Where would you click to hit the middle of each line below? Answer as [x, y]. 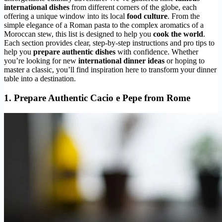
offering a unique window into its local [65, 16]
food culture [147, 16]
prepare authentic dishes [74, 52]
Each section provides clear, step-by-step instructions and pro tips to [109, 43]
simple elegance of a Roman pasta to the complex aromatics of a [104, 25]
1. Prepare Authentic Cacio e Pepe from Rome [97, 98]
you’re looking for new [41, 61]
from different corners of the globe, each [133, 7]
